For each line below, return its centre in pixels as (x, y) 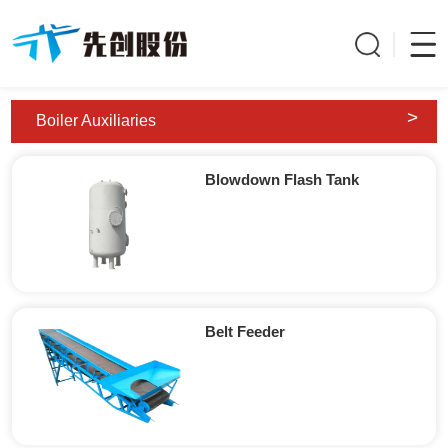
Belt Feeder (245, 332)
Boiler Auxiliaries (96, 120)
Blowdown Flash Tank (282, 179)
